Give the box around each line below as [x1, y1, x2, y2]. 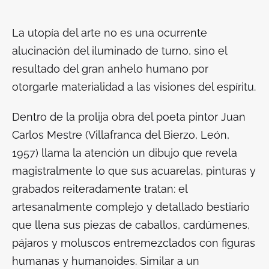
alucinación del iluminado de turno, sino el [12, 44, 227, 58]
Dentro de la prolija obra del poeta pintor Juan [12, 110, 246, 124]
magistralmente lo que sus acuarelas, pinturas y [12, 165, 256, 178]
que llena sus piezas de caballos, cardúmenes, [12, 219, 250, 232]
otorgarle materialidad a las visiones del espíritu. [12, 80, 256, 94]
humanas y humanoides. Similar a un [12, 255, 199, 268]
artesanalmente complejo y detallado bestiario [12, 201, 250, 214]
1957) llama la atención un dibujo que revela [12, 147, 237, 160]
